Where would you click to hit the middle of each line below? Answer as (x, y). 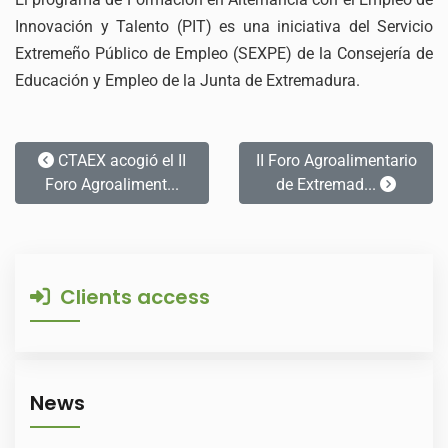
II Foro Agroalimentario (336, 160)
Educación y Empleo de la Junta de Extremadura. (187, 80)
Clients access (130, 296)
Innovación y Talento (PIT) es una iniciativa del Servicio (224, 26)
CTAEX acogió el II (120, 160)
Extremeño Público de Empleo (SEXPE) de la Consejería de (224, 53)
